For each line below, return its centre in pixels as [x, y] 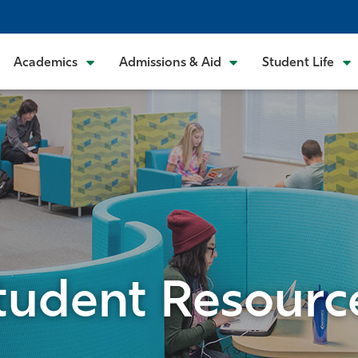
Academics [46, 63]
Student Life [298, 63]
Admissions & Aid [170, 63]
